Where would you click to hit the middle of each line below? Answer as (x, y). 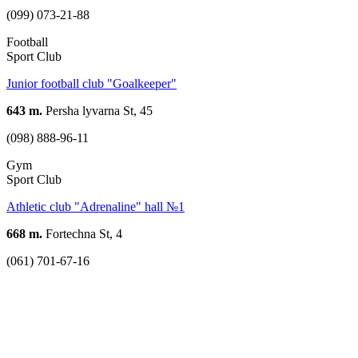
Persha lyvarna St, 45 (97, 110)
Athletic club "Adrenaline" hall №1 (95, 206)
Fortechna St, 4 (82, 233)
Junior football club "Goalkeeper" (91, 83)
